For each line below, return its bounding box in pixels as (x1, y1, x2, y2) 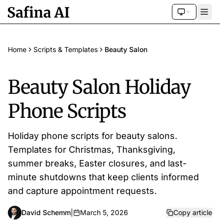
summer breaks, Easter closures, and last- (8, 158, 187, 168)
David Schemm (22, 208, 71, 217)
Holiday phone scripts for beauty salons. (8, 131, 177, 141)
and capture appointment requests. (8, 186, 157, 196)
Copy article (173, 208, 212, 217)
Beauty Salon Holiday (8, 75, 191, 99)
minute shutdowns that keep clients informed (8, 172, 199, 182)
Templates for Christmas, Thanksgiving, (8, 144, 175, 155)
